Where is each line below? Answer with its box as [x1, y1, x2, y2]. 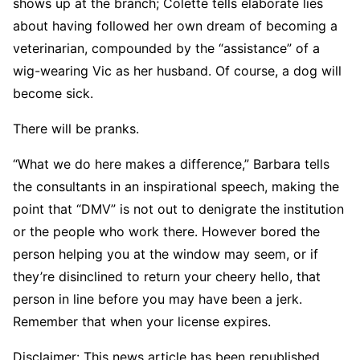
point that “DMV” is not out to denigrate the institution [13, 200, 344, 217]
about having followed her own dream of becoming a [13, 17, 337, 34]
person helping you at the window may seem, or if [13, 245, 318, 262]
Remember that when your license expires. [13, 313, 271, 329]
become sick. [13, 84, 93, 101]
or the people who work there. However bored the [13, 223, 320, 239]
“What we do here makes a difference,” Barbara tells [13, 155, 329, 172]
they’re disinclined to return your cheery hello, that [13, 268, 321, 284]
